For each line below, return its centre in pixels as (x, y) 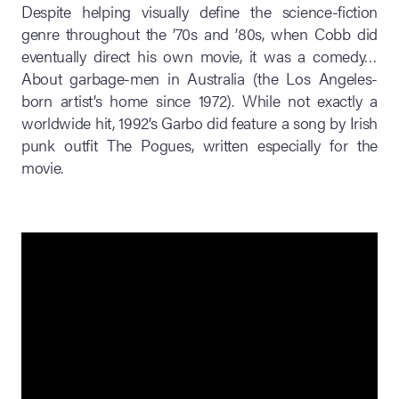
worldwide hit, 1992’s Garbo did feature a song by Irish (199, 122)
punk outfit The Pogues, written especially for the (199, 144)
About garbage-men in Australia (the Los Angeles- (199, 77)
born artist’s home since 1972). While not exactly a (199, 100)
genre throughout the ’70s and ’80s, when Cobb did (199, 33)
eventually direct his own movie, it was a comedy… (199, 55)
